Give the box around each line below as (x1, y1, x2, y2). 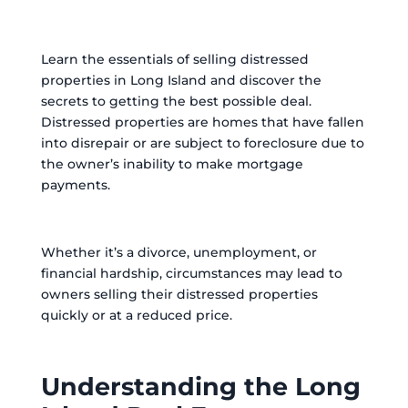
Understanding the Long (40, 372, 361, 402)
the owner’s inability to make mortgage (40, 156, 303, 172)
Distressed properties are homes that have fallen (40, 114, 364, 130)
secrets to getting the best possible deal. (40, 93, 311, 109)
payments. (40, 177, 114, 193)
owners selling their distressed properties (40, 286, 318, 302)
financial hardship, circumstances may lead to (40, 265, 342, 281)
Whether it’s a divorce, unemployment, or (40, 244, 317, 260)
